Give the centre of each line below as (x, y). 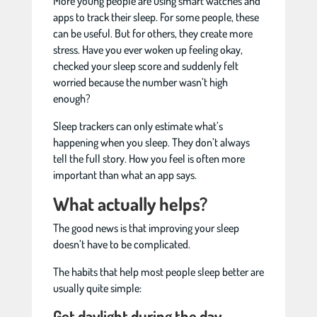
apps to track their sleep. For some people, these (156, 17)
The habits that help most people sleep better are (158, 272)
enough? (71, 98)
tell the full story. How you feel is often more (149, 158)
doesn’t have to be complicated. (121, 244)
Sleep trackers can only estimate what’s (138, 126)
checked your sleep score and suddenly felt (145, 66)
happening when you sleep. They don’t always (151, 142)
